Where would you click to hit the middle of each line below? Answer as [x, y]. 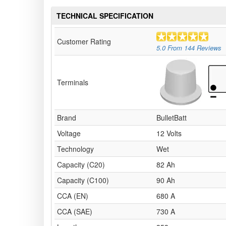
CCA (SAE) [75, 212]
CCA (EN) [73, 196]
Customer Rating [84, 42]
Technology [75, 149]
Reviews [208, 47]
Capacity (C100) [83, 180]
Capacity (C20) [81, 165]
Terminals [73, 82]
